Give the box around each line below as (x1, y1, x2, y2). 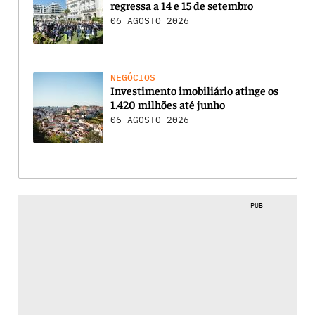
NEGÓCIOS (110, 71, 155, 84)
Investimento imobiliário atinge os (110, 82, 278, 97)
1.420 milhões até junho (110, 96, 225, 111)
